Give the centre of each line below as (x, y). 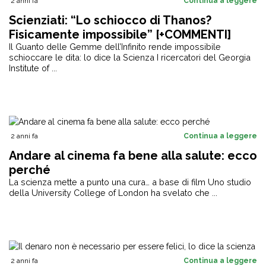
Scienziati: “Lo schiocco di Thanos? (110, 20)
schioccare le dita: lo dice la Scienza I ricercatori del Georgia (130, 57)
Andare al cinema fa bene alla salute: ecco (133, 156)
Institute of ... (33, 68)
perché (30, 170)
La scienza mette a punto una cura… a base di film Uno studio (130, 182)
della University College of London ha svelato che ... (113, 193)
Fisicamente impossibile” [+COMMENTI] (120, 34)
